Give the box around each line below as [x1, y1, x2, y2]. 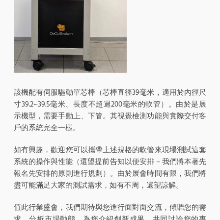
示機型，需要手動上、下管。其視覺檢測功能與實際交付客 [14, 110, 206, 121]
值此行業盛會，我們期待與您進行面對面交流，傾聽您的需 [14, 202, 206, 213]
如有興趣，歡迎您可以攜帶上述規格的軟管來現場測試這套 [14, 144, 206, 155]
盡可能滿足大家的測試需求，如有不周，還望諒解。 [14, 180, 183, 191]
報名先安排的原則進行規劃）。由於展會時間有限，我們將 [14, 168, 206, 179]
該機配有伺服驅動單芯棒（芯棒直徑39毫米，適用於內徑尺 [14, 87, 206, 98]
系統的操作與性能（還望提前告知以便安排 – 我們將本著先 [14, 156, 206, 167]
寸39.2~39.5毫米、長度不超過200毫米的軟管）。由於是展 [14, 99, 206, 110]
